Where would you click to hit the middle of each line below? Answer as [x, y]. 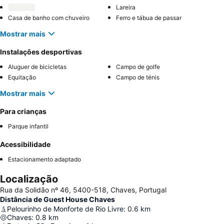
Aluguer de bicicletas [37, 67]
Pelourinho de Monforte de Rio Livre [65, 209]
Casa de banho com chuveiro [49, 18]
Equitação [22, 77]
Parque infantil [28, 126]
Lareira [126, 7]
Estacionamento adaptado [44, 159]
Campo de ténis [138, 77]
